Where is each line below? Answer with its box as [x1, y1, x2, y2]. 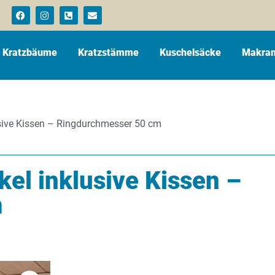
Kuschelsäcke [160, 47, 221, 58]
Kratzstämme [78, 47, 139, 58]
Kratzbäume [2, 47, 57, 58]
